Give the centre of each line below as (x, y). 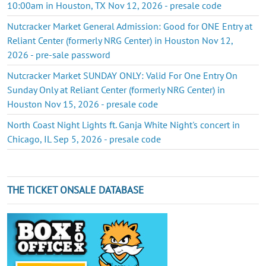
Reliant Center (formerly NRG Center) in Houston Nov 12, (120, 40)
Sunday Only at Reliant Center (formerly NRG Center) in (116, 89)
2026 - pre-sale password (59, 54)
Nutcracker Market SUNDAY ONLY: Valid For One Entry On (122, 75)
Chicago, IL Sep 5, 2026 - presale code (84, 139)
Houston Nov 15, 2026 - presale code (83, 104)
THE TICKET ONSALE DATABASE (75, 190)
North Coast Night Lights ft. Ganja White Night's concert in (123, 124)
